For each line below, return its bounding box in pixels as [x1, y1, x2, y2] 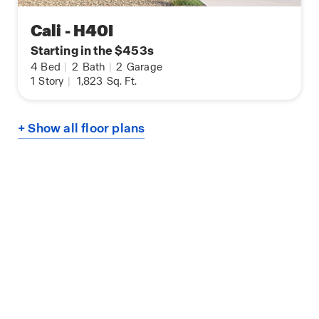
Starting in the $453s [31, 42, 154, 58]
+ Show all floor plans [18, 120, 145, 136]
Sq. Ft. [104, 74, 137, 88]
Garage [124, 60, 163, 73]
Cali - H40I [31, 20, 114, 41]
